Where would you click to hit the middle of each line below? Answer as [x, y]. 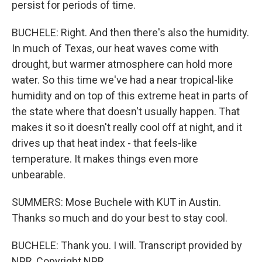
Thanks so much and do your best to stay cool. [120, 218]
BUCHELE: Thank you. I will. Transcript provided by [127, 245]
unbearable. [39, 175]
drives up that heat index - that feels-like [104, 143]
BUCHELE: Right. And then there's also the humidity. [130, 32]
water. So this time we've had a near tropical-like [123, 80]
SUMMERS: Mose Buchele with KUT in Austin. [116, 202]
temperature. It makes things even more [105, 159]
